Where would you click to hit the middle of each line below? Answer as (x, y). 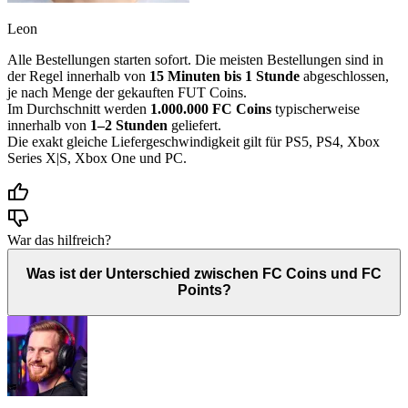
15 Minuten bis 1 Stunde (224, 76)
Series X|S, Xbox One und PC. (97, 158)
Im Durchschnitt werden (79, 109)
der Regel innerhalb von (78, 76)
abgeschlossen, (344, 76)
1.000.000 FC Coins (211, 109)
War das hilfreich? (59, 240)
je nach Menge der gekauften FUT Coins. (127, 93)
